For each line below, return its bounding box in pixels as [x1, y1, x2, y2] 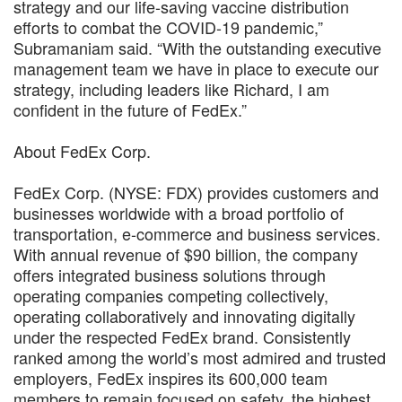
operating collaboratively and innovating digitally [13, 304, 355, 328]
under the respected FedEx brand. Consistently [13, 325, 351, 348]
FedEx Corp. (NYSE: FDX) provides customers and [13, 180, 379, 204]
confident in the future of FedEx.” [13, 98, 247, 121]
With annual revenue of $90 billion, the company [13, 242, 358, 266]
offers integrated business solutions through [13, 263, 326, 286]
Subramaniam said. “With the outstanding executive [13, 36, 381, 59]
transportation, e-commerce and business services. [13, 222, 380, 245]
